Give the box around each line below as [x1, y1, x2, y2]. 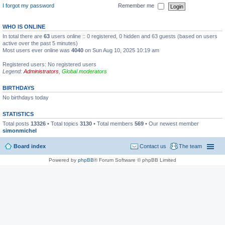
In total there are [3, 33, 44, 39]
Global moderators [62, 68, 107, 74]
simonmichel [3, 128, 37, 134]
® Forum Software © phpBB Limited [94, 157, 176, 163]
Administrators [24, 68, 59, 74]
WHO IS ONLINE [3, 24, 45, 30]
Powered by [49, 157, 78, 163]
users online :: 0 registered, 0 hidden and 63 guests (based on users [50, 33, 217, 39]
